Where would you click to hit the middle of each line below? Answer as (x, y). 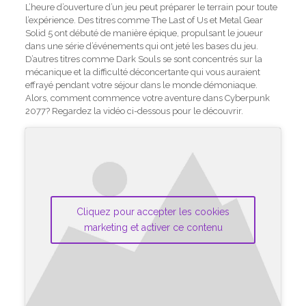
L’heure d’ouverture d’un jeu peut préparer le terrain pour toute (151, 8)
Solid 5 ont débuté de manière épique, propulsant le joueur (144, 33)
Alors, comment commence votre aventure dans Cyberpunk (147, 98)
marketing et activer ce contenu (153, 227)
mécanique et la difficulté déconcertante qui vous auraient (142, 72)
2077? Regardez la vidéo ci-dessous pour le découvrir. (134, 111)
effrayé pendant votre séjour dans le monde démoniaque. (141, 85)
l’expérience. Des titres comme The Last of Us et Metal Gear (144, 20)
